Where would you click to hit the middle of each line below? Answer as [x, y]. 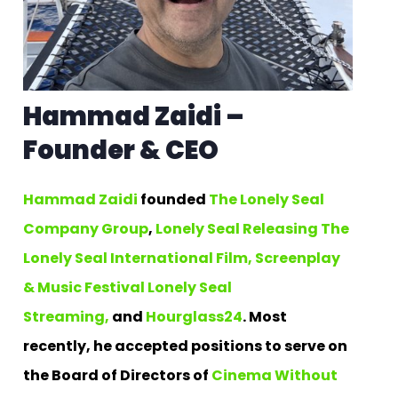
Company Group [86, 228]
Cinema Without [275, 375]
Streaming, [66, 316]
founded [173, 199]
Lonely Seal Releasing [237, 228]
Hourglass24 [194, 316]
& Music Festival [84, 287]
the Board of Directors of [117, 375]
